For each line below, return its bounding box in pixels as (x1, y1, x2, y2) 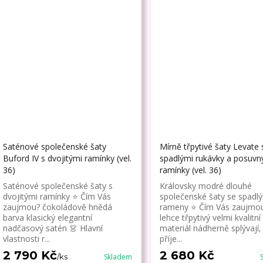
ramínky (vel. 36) (159, 164, 221, 176)
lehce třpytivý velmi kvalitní (159, 212, 261, 224)
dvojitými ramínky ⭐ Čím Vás (2, 191, 111, 203)
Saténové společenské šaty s (2, 180, 113, 192)
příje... (159, 233, 182, 245)
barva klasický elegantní (2, 212, 92, 224)
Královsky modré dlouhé (159, 180, 252, 192)
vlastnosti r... (2, 233, 50, 245)
